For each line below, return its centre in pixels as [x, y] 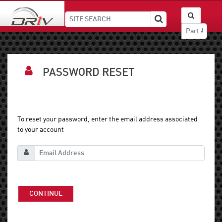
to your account [41, 130]
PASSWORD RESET [88, 73]
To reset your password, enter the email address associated [108, 119]
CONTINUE [46, 194]
